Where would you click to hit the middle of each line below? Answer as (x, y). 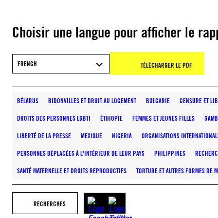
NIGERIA (122, 136)
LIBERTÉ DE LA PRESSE (44, 136)
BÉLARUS (28, 101)
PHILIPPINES (170, 153)
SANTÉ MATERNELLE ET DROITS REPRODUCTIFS (72, 171)
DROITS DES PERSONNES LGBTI (54, 118)
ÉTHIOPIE (111, 118)
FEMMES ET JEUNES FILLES (163, 118)
